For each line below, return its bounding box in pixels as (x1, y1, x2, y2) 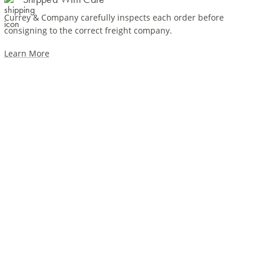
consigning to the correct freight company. (4, 25, 172, 36)
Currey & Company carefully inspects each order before (4, 12, 224, 23)
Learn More (4, 48, 49, 59)
